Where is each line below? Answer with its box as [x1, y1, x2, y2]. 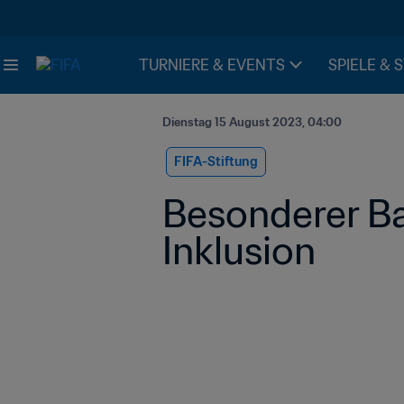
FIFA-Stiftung [174, 153, 258, 170]
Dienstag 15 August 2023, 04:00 [162, 115, 342, 130]
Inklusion [162, 226, 316, 274]
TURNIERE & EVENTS [139, 56, 285, 74]
